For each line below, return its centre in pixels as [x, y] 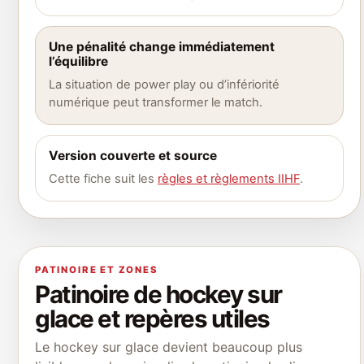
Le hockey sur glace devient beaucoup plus [169, 347]
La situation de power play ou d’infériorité [164, 85]
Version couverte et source [133, 156]
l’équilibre [78, 62]
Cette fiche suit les [103, 179]
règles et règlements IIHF [229, 179]
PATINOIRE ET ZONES [97, 270]
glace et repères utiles [152, 319]
